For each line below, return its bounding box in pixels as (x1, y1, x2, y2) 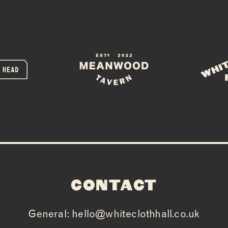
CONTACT (71, 176, 157, 193)
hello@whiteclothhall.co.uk (72, 207, 200, 220)
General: (28, 207, 72, 220)
